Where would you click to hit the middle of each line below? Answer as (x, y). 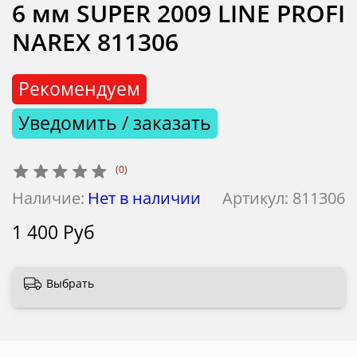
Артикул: (257, 198)
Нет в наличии (144, 198)
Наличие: (48, 198)
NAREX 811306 (95, 41)
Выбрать (70, 283)
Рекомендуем (79, 89)
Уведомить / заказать (114, 123)
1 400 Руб (53, 233)
